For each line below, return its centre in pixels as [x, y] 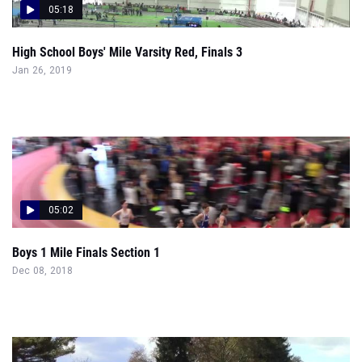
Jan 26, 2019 [42, 70]
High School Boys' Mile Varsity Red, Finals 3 [127, 52]
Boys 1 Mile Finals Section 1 [86, 253]
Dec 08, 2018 [43, 271]
